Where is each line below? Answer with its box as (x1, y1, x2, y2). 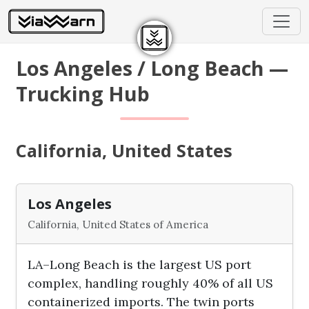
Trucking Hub (16, 80, 150, 107)
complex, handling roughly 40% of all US (28, 275, 274, 291)
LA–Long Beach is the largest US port (28, 257, 252, 272)
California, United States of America (28, 218, 209, 231)
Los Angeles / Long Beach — (16, 54, 289, 81)
